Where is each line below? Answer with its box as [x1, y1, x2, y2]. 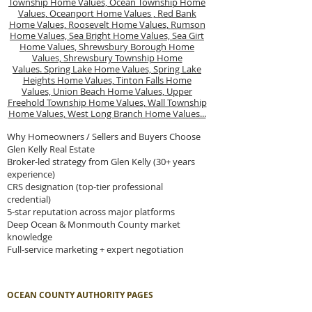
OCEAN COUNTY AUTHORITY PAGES [7, 289, 153, 301]
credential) [7, 193, 51, 205]
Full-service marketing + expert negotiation [7, 243, 184, 256]
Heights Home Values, [22, 74, 116, 86]
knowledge [7, 231, 52, 243]
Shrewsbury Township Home [63, 52, 182, 64]
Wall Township [147, 96, 207, 109]
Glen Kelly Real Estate [7, 143, 95, 155]
